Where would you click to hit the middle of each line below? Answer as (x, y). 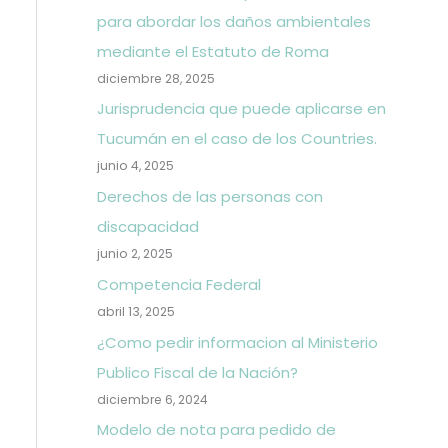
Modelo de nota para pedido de (216, 430)
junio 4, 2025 (135, 166)
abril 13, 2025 (135, 311)
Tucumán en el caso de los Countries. (236, 139)
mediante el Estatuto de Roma (212, 51)
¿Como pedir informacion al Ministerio (237, 342)
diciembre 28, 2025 (155, 78)
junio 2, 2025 (134, 253)
